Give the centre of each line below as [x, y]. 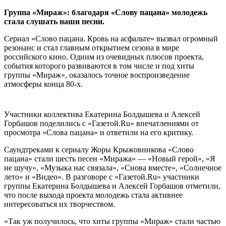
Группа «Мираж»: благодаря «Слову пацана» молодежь [106, 12]
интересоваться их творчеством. [60, 204]
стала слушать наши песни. [54, 21]
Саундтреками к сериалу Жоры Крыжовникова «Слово [99, 149]
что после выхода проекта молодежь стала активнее [93, 195]
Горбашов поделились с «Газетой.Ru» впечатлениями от [101, 123]
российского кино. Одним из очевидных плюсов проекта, [104, 56]
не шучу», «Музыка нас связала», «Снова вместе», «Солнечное [113, 167]
